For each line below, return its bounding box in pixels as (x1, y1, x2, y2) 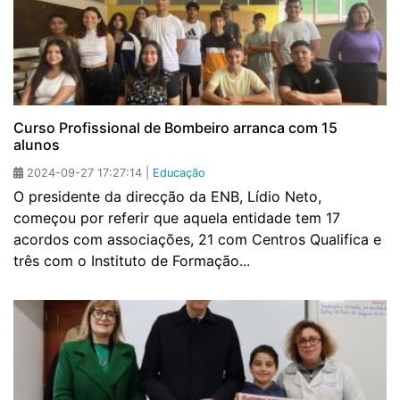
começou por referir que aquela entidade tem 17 (13, 209, 340, 228)
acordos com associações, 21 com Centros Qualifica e (13, 230, 381, 249)
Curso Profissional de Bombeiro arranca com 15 (13, 119, 337, 137)
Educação (153, 166, 205, 180)
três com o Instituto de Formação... (13, 252, 250, 271)
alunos (13, 136, 60, 154)
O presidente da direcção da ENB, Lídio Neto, (13, 187, 321, 206)
